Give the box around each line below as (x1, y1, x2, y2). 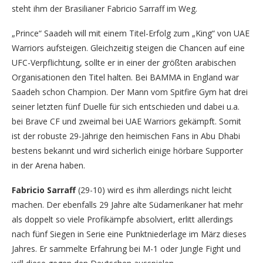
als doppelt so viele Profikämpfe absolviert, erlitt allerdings (12, 214, 233, 225)
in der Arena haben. (12, 160, 85, 171)
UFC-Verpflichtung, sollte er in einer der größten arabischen (12, 57, 236, 68)
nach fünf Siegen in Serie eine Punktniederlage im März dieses (12, 228, 247, 240)
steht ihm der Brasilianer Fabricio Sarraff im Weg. (12, 3, 197, 14)
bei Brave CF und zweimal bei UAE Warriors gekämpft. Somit (12, 116, 241, 127)
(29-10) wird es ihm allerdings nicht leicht (76, 184, 232, 195)
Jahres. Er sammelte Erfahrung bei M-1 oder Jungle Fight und (12, 243, 241, 254)
